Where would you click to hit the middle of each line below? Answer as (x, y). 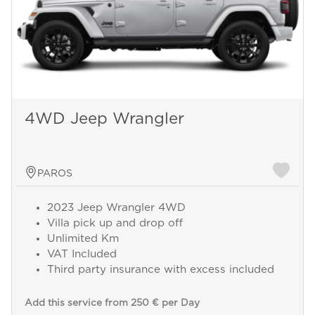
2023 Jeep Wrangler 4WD (116, 208)
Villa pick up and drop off (115, 224)
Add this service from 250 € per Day (112, 303)
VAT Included (82, 255)
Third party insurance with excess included (160, 270)
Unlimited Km (83, 239)
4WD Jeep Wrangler (104, 119)
